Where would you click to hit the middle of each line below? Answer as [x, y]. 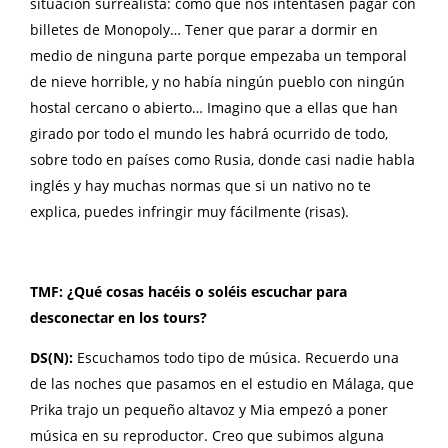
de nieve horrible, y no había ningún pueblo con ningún [217, 81]
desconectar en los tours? [118, 317]
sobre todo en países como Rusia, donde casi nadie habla [222, 159]
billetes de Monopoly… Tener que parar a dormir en [204, 29]
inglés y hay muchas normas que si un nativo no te [200, 185]
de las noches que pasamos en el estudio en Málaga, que [222, 383]
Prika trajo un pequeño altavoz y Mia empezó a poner [209, 409]
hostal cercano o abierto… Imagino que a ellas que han [214, 107]
